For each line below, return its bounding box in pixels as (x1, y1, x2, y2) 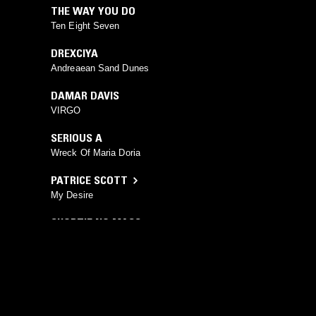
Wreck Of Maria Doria (51, 147, 140, 159)
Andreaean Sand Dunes (51, 63, 149, 74)
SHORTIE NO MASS (51, 215, 141, 230)
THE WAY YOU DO (51, 4, 135, 18)
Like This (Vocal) (51, 232, 121, 243)
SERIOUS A (51, 130, 102, 145)
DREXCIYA (51, 46, 98, 61)
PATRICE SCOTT (51, 173, 128, 188)
